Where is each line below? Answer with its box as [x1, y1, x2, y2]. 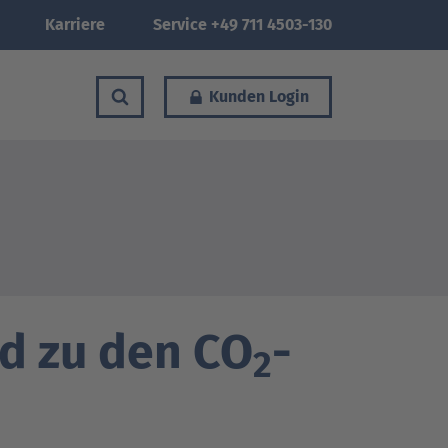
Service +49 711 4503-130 [153, 15, 332, 34]
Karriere [45, 15, 105, 34]
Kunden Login [209, 86, 309, 106]
